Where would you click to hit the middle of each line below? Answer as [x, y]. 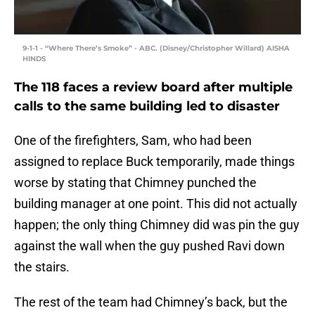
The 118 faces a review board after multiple [153, 88]
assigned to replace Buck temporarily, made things [154, 162]
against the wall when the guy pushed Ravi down [149, 246]
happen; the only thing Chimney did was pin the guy [157, 225]
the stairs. [42, 267]
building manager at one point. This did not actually [156, 204]
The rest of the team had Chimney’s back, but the [151, 302]
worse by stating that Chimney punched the [135, 183]
